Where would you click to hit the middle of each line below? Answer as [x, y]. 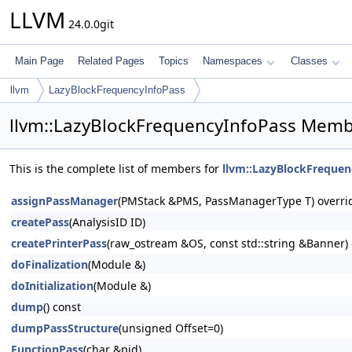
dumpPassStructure [65, 328]
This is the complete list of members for [116, 169]
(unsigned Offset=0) [171, 328]
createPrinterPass [59, 243]
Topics [174, 61]
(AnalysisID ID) [107, 222]
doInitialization [52, 286]
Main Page [39, 61]
